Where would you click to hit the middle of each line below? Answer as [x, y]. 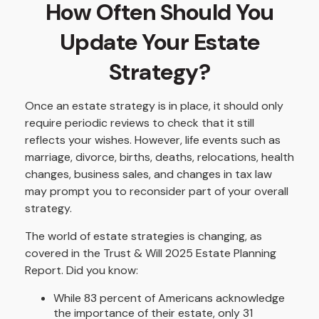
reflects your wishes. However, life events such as [153, 140]
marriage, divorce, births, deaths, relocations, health [159, 157]
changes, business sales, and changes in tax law [148, 174]
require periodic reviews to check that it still [140, 123]
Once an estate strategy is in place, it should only [154, 106]
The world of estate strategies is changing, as [143, 236]
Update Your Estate [159, 42]
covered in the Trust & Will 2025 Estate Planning [151, 253]
